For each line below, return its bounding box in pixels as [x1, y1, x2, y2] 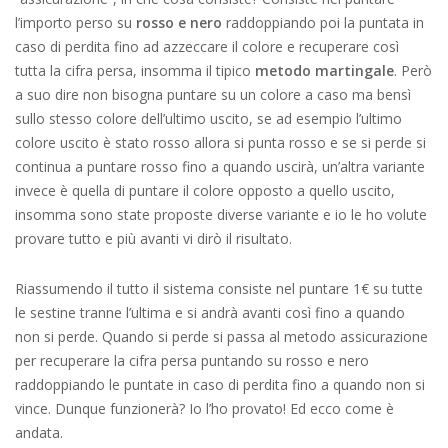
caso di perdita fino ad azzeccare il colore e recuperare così [15, 37, 399, 56]
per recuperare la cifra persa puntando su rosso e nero [15, 351, 369, 370]
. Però [394, 61, 432, 80]
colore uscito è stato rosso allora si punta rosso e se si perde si [15, 133, 426, 152]
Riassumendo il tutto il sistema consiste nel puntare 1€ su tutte [15, 279, 423, 298]
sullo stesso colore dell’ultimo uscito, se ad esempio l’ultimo [15, 109, 402, 128]
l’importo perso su [15, 13, 136, 32]
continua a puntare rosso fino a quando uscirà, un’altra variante [15, 157, 425, 176]
